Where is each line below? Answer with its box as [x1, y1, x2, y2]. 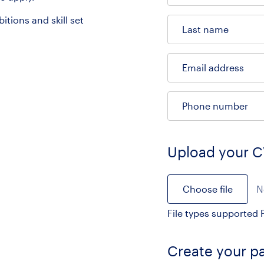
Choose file [183, 183, 233, 194]
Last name [182, 24, 229, 35]
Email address [182, 62, 244, 73]
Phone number [182, 100, 248, 111]
